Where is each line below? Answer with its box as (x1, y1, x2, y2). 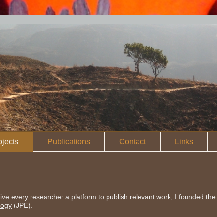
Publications (47, 138, 90, 146)
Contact (119, 138, 146, 146)
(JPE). (12, 201, 32, 209)
